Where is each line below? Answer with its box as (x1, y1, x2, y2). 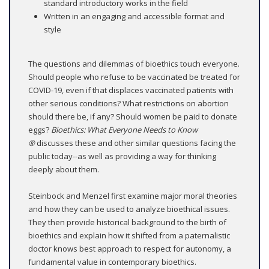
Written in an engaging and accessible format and (44, 10, 225, 22)
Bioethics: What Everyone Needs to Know (51, 124, 198, 135)
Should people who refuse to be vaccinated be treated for (28, 71, 240, 82)
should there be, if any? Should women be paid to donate (28, 110, 237, 122)
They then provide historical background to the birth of (28, 216, 226, 228)
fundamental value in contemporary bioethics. (28, 256, 196, 267)
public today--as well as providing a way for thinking (28, 150, 216, 162)
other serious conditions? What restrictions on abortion (28, 97, 229, 109)
